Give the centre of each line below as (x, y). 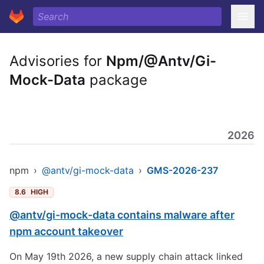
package (116, 80)
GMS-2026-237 (182, 170)
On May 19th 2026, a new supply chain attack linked (126, 256)
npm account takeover (66, 231)
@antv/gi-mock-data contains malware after (122, 215)
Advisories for (58, 61)
